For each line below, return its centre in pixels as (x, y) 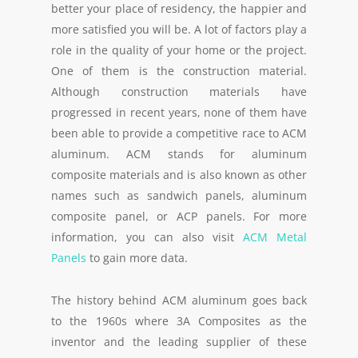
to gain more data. (137, 258)
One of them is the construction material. (179, 71)
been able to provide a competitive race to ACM (179, 133)
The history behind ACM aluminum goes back (179, 300)
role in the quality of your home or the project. (179, 50)
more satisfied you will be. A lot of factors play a (179, 29)
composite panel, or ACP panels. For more (179, 216)
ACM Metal (270, 237)
